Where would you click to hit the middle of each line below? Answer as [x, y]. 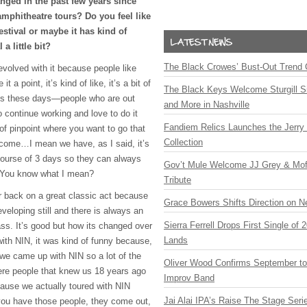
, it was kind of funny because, [91, 241]
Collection [183, 142]
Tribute [177, 180]
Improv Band [189, 278]
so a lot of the [112, 256]
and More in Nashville [207, 105]
